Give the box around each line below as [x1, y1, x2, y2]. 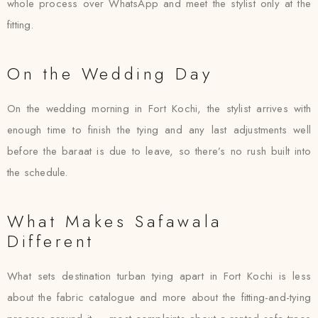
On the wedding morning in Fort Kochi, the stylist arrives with [7, 101, 311, 116]
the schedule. [7, 165, 68, 180]
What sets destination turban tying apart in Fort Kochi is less [7, 268, 311, 284]
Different [7, 229, 95, 253]
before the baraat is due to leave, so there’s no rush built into [7, 143, 311, 159]
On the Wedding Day [7, 61, 213, 86]
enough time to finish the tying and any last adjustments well [7, 122, 311, 138]
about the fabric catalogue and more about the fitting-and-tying [7, 290, 311, 305]
